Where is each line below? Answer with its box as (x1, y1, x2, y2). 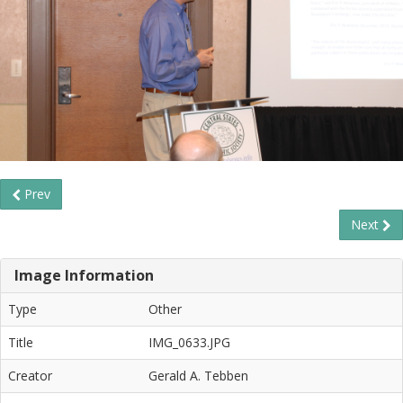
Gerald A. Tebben (148, 366, 248, 384)
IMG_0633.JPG (148, 333, 230, 351)
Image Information (14, 264, 154, 285)
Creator (8, 366, 52, 384)
